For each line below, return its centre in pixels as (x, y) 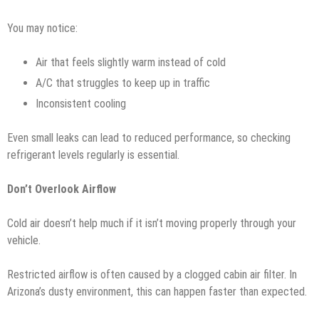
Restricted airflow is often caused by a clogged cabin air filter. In (152, 274)
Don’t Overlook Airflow (62, 189)
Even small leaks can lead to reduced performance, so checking (149, 137)
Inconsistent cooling (82, 103)
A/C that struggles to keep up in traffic (124, 83)
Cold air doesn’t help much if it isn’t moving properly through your (152, 223)
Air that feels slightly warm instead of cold (132, 62)
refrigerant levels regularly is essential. (93, 155)
